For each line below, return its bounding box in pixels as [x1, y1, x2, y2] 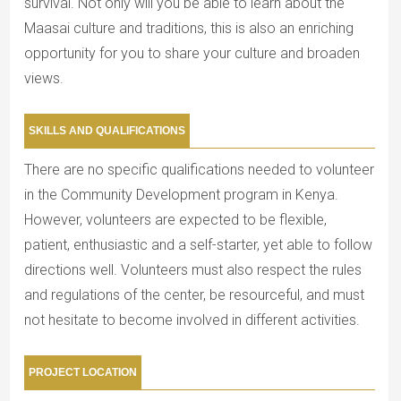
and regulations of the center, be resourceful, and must [23, 286, 364, 304]
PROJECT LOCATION [28, 366, 137, 380]
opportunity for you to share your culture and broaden [23, 45, 360, 63]
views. [23, 70, 64, 88]
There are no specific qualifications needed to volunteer [23, 161, 374, 179]
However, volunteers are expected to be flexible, [23, 211, 327, 229]
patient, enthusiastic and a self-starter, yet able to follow [23, 236, 372, 254]
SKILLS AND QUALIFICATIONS [28, 124, 185, 138]
